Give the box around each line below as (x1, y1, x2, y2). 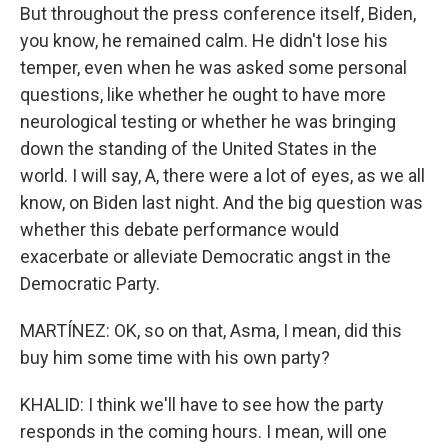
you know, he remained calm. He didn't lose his (20, 30, 388, 51)
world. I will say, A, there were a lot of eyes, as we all (20, 165, 425, 186)
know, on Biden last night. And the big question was (20, 192, 423, 213)
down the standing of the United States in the (20, 138, 377, 159)
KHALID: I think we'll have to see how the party (20, 394, 384, 415)
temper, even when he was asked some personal (20, 57, 407, 78)
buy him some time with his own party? (20, 347, 330, 368)
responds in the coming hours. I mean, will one (20, 421, 387, 442)
